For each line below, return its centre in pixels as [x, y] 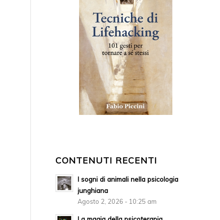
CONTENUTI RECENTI [107, 160]
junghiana [93, 191]
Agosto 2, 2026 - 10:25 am [117, 202]
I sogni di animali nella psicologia [128, 179]
